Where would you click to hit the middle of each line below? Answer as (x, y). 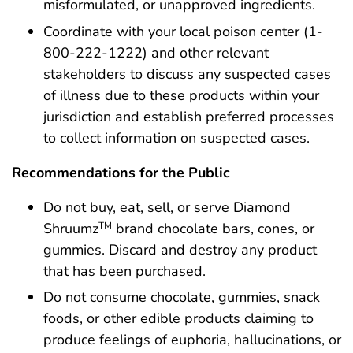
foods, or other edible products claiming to (178, 319)
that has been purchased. (124, 271)
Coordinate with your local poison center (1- (183, 31)
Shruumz (71, 228)
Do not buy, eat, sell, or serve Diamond (167, 207)
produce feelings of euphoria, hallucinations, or (192, 340)
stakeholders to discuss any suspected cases (187, 74)
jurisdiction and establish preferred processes (189, 116)
